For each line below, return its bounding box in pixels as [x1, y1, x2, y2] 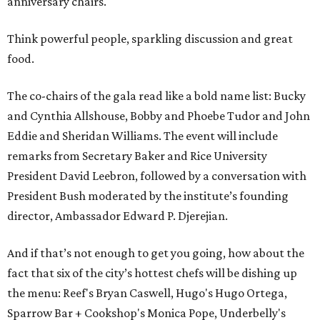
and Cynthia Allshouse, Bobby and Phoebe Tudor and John [7, 109, 310, 124]
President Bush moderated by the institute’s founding [7, 189, 289, 204]
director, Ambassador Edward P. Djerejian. [7, 209, 228, 224]
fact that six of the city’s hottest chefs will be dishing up [7, 266, 297, 281]
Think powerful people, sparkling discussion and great [7, 31, 293, 46]
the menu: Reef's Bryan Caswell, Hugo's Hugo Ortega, [7, 286, 287, 301]
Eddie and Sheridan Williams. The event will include [7, 129, 278, 144]
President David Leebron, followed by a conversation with [7, 169, 306, 184]
